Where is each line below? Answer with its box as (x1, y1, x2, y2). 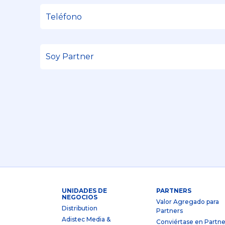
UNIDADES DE (62, 187, 107, 195)
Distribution (62, 204, 97, 212)
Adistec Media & (62, 215, 110, 223)
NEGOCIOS (62, 193, 97, 201)
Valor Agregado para (156, 198, 219, 206)
